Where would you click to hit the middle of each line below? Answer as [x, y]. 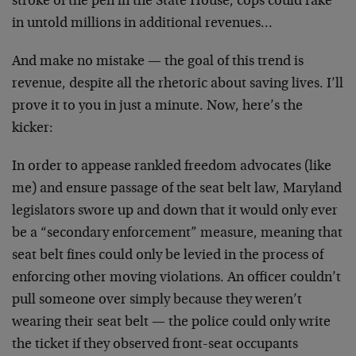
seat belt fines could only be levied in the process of [168, 256]
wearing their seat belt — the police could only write [171, 323]
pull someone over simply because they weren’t [157, 300]
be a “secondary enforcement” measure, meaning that [177, 234]
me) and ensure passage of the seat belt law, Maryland [177, 189]
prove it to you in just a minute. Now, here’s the [157, 106]
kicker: [33, 129]
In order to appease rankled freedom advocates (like [172, 167]
